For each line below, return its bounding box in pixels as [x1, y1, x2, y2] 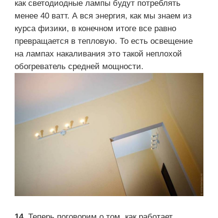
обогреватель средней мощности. [15, 61, 144, 71]
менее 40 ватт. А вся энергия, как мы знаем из [15, 11, 192, 20]
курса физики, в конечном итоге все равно [15, 23, 176, 33]
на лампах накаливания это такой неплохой [15, 49, 182, 58]
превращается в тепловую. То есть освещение [15, 36, 193, 46]
